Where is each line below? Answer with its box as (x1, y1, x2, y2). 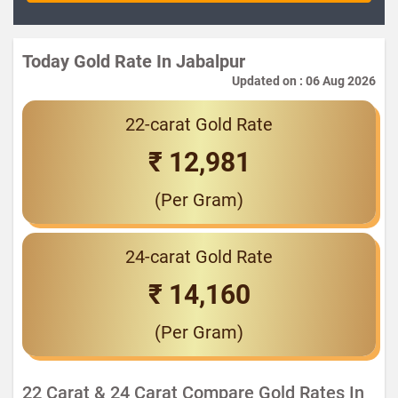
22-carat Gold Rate (125, 114, 273, 135)
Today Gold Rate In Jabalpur (22, 51, 245, 72)
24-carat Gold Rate (125, 246, 273, 267)
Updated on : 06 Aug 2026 (232, 74, 376, 88)
